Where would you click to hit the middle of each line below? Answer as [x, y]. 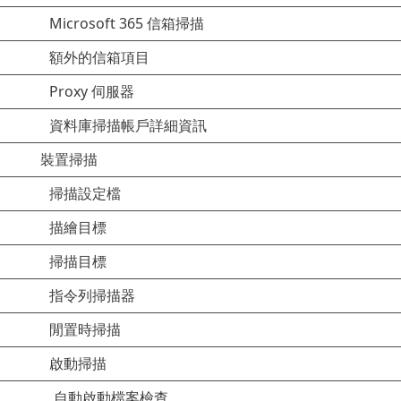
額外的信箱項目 [99, 57]
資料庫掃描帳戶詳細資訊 [128, 125]
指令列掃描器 [92, 295]
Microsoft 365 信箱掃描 [127, 23]
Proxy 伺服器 [92, 91]
